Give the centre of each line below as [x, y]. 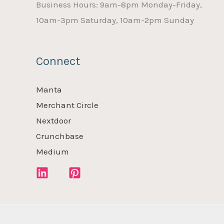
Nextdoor [53, 120]
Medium [52, 151]
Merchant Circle [67, 105]
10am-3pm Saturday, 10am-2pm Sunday [115, 20]
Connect [58, 61]
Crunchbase [60, 136]
